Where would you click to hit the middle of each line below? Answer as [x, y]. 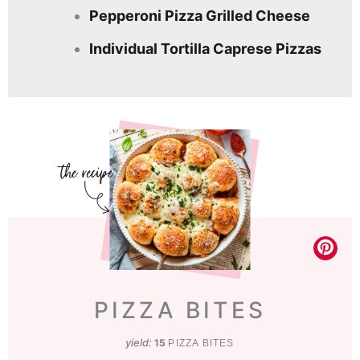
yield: [140, 342]
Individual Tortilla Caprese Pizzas [205, 48]
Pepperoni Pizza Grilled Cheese [200, 15]
